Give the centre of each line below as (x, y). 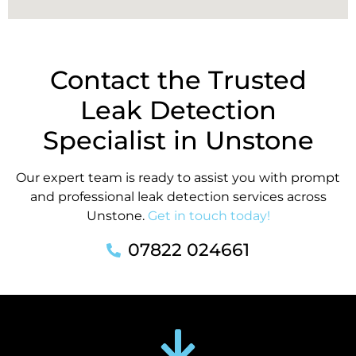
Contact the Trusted (178, 79)
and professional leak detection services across (178, 196)
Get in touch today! (209, 215)
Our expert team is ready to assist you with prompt (178, 177)
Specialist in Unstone (178, 140)
